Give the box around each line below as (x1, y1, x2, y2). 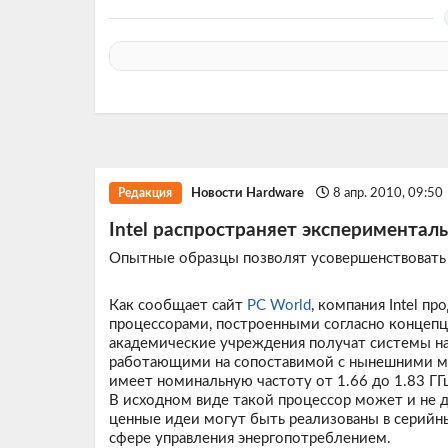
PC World (246, 298, 311, 314)
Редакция (118, 186, 173, 199)
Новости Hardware (191, 185, 305, 200)
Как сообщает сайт (108, 298, 247, 314)
